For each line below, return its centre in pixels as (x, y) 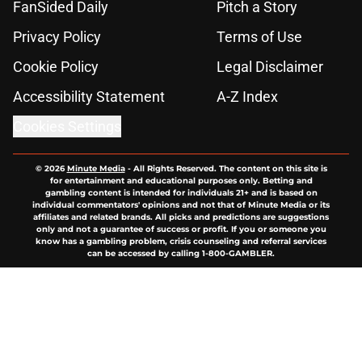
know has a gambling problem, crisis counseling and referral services (181, 242)
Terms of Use (259, 37)
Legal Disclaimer (270, 67)
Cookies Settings (67, 127)
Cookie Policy (56, 67)
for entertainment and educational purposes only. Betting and (181, 181)
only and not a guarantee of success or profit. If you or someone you (181, 229)
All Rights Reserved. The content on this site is (230, 169)
